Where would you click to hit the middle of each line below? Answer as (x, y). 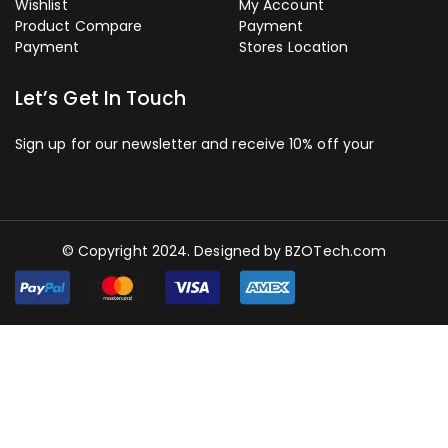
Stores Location (294, 47)
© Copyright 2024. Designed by (173, 251)
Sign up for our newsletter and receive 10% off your (195, 144)
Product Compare (79, 26)
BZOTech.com (336, 251)
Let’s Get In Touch (101, 98)
